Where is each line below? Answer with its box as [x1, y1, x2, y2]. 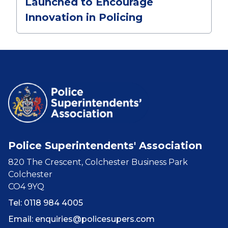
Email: [8, 214, 35, 224]
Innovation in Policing [25, 11, 142, 23]
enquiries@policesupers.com [35, 214, 155, 224]
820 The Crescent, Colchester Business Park [8, 157, 188, 167]
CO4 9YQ [8, 182, 44, 191]
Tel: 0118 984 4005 [8, 198, 83, 208]
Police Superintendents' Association [8, 139, 202, 152]
